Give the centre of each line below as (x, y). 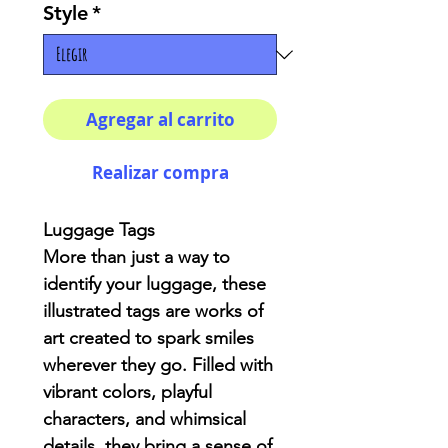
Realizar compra (160, 172)
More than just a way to (136, 257)
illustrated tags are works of (153, 311)
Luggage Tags (99, 230)
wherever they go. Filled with (158, 365)
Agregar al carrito (160, 119)
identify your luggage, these (154, 284)
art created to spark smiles (148, 338)
